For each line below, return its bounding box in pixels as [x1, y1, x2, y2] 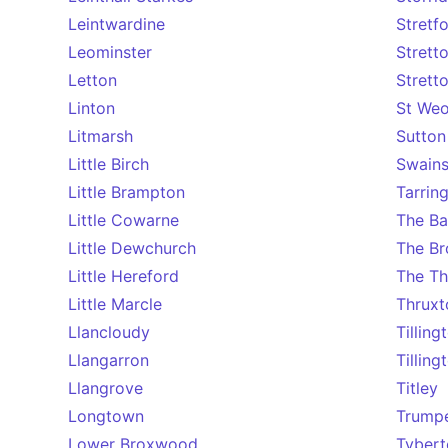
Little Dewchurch [68, 238, 196, 258]
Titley [396, 378, 438, 398]
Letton [68, 70, 117, 90]
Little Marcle [68, 294, 162, 314]
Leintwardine [68, 14, 165, 34]
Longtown [68, 406, 144, 426]
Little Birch [68, 154, 149, 174]
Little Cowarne [68, 210, 179, 230]
